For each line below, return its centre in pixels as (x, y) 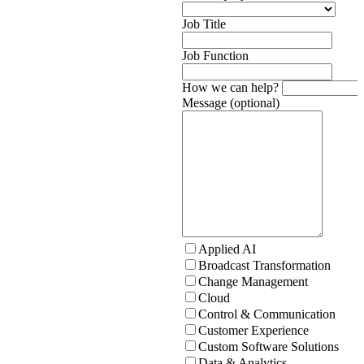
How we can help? (230, 88)
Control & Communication (267, 314)
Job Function (215, 56)
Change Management (253, 282)
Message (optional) (231, 103)
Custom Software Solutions (269, 347)
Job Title (204, 24)
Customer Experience (253, 331)
